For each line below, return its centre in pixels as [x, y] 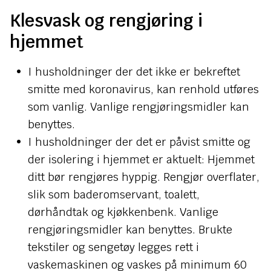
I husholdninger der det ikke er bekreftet [134, 72]
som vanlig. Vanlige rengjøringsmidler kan [138, 107]
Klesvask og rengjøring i [106, 21]
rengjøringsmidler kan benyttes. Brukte [130, 230]
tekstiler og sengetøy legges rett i [113, 247]
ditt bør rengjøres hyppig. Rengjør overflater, [143, 177]
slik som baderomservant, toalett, [113, 194]
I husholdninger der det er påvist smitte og [139, 142]
